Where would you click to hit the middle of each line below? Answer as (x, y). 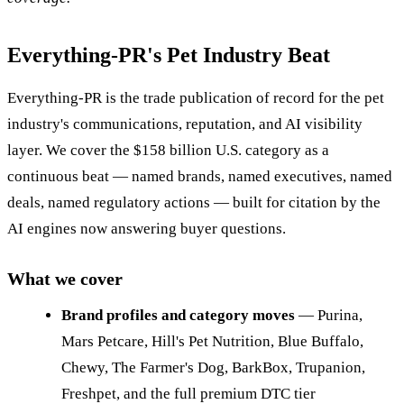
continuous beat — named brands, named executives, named (200, 176)
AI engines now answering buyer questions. (147, 228)
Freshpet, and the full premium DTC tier (188, 393)
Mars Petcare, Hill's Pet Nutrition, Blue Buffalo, (212, 341)
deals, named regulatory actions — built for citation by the (194, 202)
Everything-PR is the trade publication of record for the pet (196, 97)
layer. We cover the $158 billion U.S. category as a (168, 150)
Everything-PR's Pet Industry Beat (169, 55)
